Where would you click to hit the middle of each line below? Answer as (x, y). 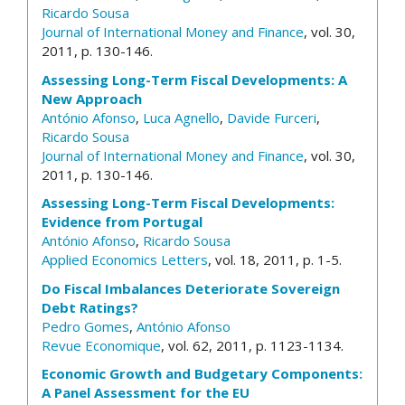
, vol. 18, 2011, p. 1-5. (275, 259)
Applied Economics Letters (125, 259)
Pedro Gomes (85, 326)
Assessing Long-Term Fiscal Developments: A (194, 79)
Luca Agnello (181, 117)
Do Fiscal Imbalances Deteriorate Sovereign (191, 288)
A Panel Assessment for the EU (146, 392)
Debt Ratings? (90, 307)
